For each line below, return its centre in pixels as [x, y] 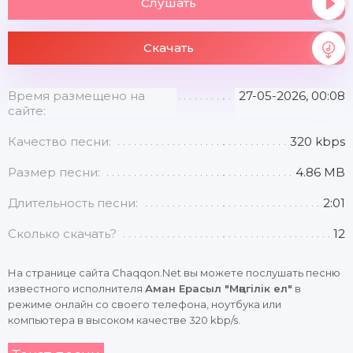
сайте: [27, 111]
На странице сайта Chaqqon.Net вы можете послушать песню [174, 273]
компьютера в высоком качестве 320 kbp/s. [124, 320]
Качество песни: [59, 141]
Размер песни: [54, 172]
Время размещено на [76, 96]
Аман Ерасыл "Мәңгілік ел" [219, 288]
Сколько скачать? [62, 234]
